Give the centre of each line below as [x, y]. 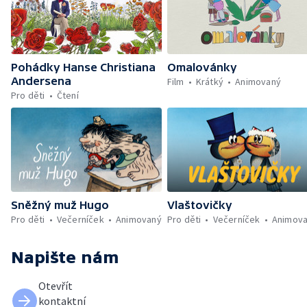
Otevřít [56, 286]
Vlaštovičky [199, 205]
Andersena [41, 81]
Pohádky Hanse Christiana [83, 67]
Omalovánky [202, 67]
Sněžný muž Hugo [60, 205]
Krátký [210, 81]
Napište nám [65, 258]
